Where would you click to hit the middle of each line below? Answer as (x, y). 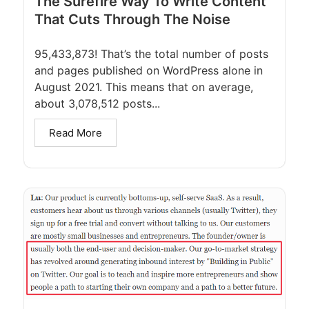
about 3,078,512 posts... (97, 104)
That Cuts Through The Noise (132, 20)
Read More (76, 133)
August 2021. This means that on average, (144, 87)
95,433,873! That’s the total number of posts (151, 54)
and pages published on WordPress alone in (149, 71)
